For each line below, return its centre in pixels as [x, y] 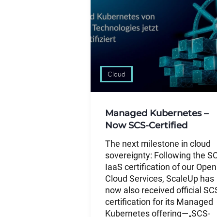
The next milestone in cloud [158, 144]
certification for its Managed [159, 202]
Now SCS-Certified [146, 125]
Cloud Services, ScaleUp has [160, 178]
